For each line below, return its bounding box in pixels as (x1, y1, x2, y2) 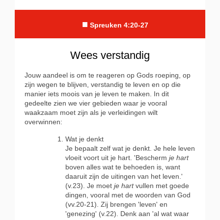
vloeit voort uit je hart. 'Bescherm (65, 154, 169, 162)
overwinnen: (25, 118, 62, 126)
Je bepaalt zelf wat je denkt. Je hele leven (65, 144, 195, 153)
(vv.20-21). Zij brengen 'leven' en (65, 200, 167, 209)
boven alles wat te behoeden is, (65, 163, 165, 171)
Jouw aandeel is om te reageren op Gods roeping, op (25, 71, 191, 80)
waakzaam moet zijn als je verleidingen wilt (25, 109, 158, 117)
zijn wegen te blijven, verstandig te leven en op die (25, 81, 181, 89)
